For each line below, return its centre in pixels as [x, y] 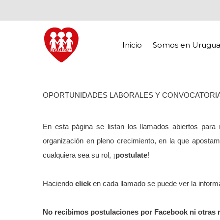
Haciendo [59, 183]
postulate [131, 155]
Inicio [132, 45]
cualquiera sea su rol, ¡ [79, 155]
